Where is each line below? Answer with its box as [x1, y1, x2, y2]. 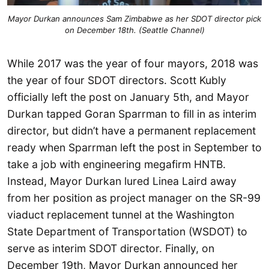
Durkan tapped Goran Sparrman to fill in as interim [7, 107, 256, 121]
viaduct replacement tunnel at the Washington [7, 208, 234, 222]
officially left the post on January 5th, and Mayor [7, 91, 249, 104]
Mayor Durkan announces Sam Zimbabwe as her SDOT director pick [8, 14, 261, 24]
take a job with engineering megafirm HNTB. [7, 158, 226, 171]
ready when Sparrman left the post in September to [7, 141, 262, 154]
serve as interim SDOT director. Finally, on [7, 242, 214, 255]
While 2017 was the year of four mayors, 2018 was [7, 57, 258, 70]
